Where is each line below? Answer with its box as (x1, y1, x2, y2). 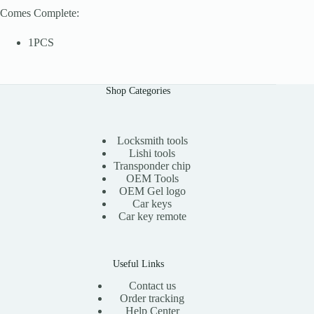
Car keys (132, 197, 172, 210)
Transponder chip (114, 159, 191, 172)
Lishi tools (129, 146, 176, 159)
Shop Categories (106, 84, 171, 96)
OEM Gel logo (118, 184, 186, 197)
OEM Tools (125, 172, 179, 184)
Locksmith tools (116, 134, 188, 146)
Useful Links (112, 257, 164, 269)
